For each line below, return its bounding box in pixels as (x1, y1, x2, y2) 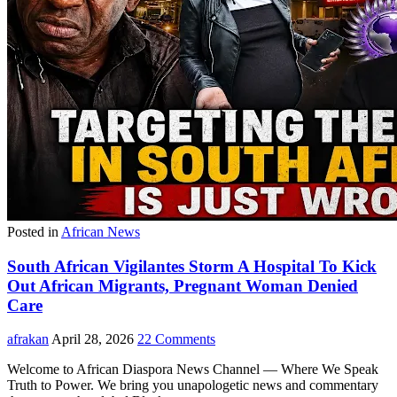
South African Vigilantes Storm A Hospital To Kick (7, 256, 377, 276)
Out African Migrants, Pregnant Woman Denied (7, 276, 358, 295)
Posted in (7, 223, 61, 239)
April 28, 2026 (51, 331, 134, 347)
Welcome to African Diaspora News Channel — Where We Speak (7, 362, 378, 378)
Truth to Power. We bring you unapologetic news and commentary (7, 378, 378, 393)
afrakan (7, 331, 49, 347)
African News (61, 223, 140, 239)
